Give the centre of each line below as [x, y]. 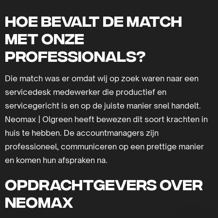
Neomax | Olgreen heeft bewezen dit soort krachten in [106, 119]
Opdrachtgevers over [104, 184]
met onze [45, 38]
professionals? [75, 55]
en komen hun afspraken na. [56, 160]
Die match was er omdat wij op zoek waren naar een [102, 79]
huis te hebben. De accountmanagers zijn [82, 133]
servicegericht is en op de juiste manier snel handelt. [103, 106]
